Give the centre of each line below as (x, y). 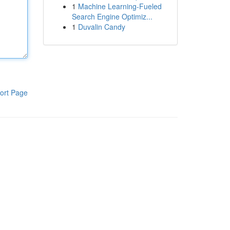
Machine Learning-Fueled (120, 6)
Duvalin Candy (101, 27)
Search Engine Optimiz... (112, 16)
